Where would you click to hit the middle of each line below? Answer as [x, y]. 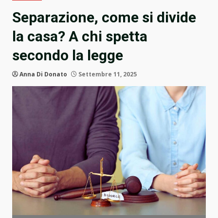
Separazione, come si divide [104, 18]
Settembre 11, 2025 [107, 74]
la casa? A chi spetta [80, 36]
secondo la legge [68, 55]
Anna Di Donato [43, 74]
